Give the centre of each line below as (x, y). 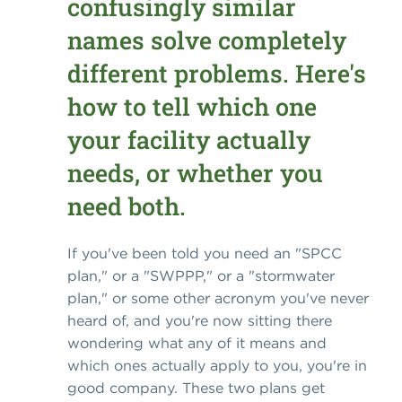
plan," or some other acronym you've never (218, 298)
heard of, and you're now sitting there (200, 320)
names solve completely (207, 39)
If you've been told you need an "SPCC (205, 253)
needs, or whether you (195, 172)
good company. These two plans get (196, 388)
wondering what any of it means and (197, 343)
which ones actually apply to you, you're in (217, 365)
